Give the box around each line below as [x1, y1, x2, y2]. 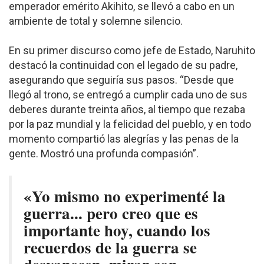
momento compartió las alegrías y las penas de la [9, 133, 239, 145]
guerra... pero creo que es [24, 202, 198, 225]
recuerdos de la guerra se [24, 236, 197, 259]
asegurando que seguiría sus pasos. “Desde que [9, 74, 234, 86]
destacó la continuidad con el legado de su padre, [9, 59, 237, 71]
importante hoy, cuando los [24, 219, 210, 242]
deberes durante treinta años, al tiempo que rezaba [9, 103, 245, 115]
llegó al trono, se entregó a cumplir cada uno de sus [9, 88, 247, 101]
